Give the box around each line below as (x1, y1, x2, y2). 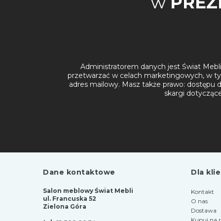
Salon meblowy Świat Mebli (43, 187, 133, 195)
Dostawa (191, 207, 217, 215)
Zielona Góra (43, 203, 86, 211)
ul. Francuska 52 (43, 195, 96, 203)
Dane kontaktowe (43, 168, 115, 177)
